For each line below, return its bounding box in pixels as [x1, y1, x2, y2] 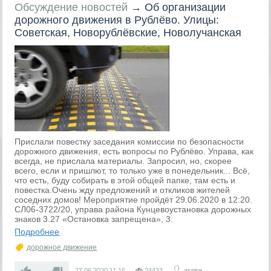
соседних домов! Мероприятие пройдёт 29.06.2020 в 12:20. [15, 195, 253, 204]
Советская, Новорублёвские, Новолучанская [15, 27, 242, 39]
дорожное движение [27, 243, 97, 252]
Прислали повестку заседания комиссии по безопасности [15, 137, 244, 146]
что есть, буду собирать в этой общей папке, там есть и [15, 175, 236, 185]
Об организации [145, 1, 226, 13]
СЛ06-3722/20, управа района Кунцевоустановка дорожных [15, 204, 252, 214]
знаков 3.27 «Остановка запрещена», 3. [15, 214, 174, 224]
